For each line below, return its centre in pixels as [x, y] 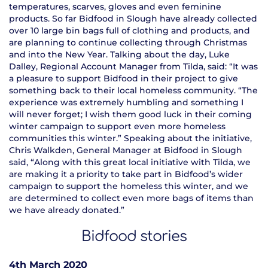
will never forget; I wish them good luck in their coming [130, 114]
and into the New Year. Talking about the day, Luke [119, 54]
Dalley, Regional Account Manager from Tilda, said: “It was [133, 66]
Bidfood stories [134, 236]
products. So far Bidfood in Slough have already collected [133, 18]
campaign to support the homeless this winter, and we [129, 186]
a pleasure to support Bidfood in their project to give [124, 78]
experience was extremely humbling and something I [126, 102]
